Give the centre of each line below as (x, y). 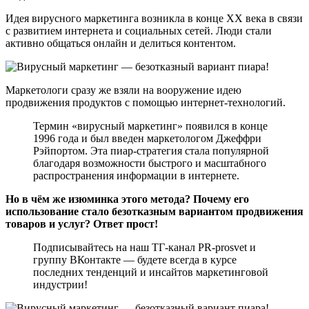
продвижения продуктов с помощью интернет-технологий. (146, 102)
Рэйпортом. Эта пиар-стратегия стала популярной (151, 150)
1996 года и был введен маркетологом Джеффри (147, 138)
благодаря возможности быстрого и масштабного (150, 163)
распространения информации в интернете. (136, 175)
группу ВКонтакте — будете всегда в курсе (135, 259)
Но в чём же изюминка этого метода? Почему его (127, 199)
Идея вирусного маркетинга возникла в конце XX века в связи (154, 18)
